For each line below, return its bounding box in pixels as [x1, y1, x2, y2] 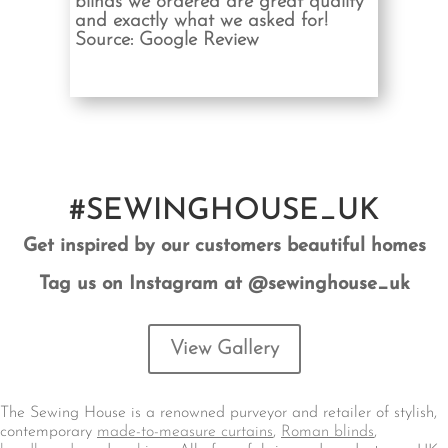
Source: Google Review [74, 31, 259, 50]
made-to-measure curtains [97, 424, 273, 440]
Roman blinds [281, 424, 374, 440]
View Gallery [169, 339, 279, 359]
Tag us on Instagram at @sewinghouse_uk [38, 275, 410, 294]
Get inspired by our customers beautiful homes [22, 237, 426, 256]
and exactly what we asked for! [74, 12, 328, 31]
